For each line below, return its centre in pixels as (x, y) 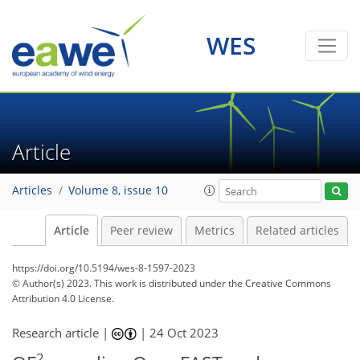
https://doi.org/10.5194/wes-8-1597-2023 (104, 268)
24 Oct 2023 (184, 333)
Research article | (62, 333)
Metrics (214, 231)
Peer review (141, 231)
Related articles (297, 231)
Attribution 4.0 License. (63, 299)
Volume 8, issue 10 (118, 191)
